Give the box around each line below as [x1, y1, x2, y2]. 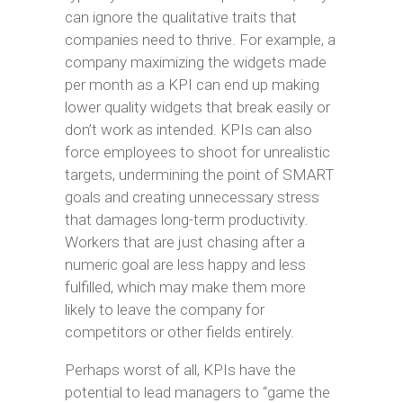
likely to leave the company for [64, 300, 264, 318]
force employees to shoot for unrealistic [64, 143, 330, 161]
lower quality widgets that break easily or [64, 98, 330, 116]
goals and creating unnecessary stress [64, 188, 319, 206]
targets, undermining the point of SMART [64, 166, 335, 184]
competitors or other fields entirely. [64, 323, 294, 341]
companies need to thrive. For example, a [64, 31, 336, 49]
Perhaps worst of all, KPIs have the [64, 361, 296, 379]
